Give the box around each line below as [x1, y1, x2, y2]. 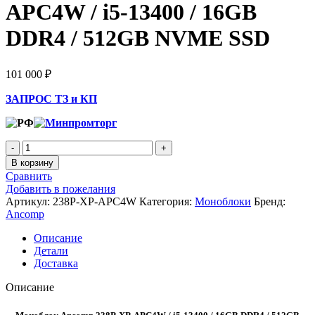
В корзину [11, 157, 53, 169]
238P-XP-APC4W [53, 195, 139, 208]
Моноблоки [195, 195, 251, 208]
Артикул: [6, 195, 53, 208]
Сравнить [6, 170, 52, 183]
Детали [34, 245, 68, 257]
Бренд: [254, 195, 285, 208]
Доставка [34, 257, 78, 270]
